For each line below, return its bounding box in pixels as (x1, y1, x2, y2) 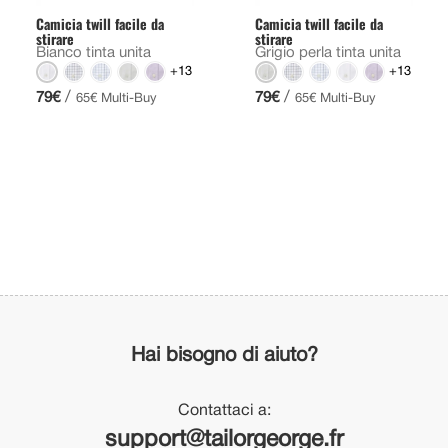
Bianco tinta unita (35, 46, 151, 61)
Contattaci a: (177, 404, 271, 419)
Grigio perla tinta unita (254, 46, 401, 61)
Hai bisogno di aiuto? (130, 347, 318, 366)
